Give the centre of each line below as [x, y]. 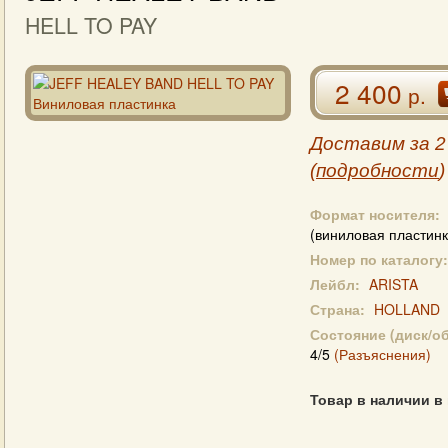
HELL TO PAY [91, 25]
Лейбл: [335, 284]
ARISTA [393, 284]
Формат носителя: [375, 214]
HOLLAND [407, 309]
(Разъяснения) [382, 354]
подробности [377, 170]
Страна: [337, 309]
